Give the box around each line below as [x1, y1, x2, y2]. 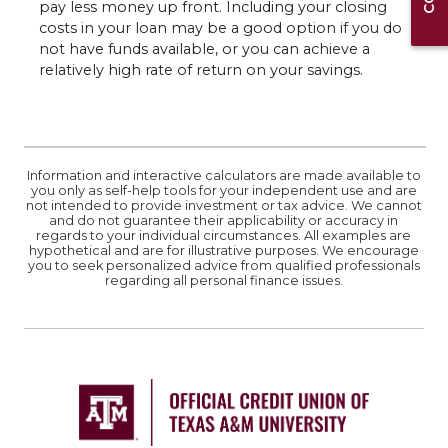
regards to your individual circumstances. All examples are [36, 227, 412, 243]
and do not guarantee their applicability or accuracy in [49, 212, 399, 228]
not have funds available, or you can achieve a [38, 40, 370, 59]
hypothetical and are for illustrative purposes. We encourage [28, 242, 419, 258]
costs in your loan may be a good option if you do [38, 19, 402, 38]
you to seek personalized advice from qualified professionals [27, 257, 420, 273]
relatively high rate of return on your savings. [38, 61, 363, 80]
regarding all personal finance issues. [104, 272, 343, 288]
